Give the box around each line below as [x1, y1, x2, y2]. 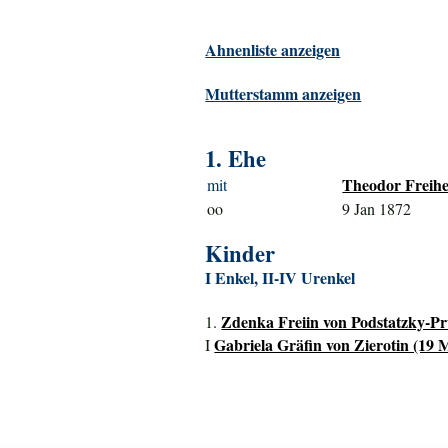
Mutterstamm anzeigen [205, 82, 362, 106]
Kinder [205, 237, 276, 271]
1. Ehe [205, 142, 267, 176]
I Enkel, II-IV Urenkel [205, 266, 356, 290]
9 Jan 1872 [342, 198, 412, 220]
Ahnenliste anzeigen [205, 38, 341, 62]
